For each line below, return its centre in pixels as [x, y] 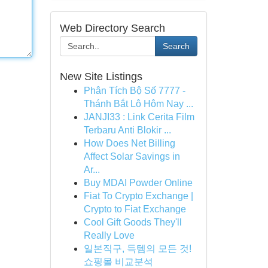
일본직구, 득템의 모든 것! [137, 249]
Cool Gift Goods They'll [133, 222]
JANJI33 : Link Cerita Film [139, 117]
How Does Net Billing [129, 143]
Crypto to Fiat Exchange [135, 209]
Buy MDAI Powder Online [138, 183]
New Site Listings [101, 77]
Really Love [109, 235]
